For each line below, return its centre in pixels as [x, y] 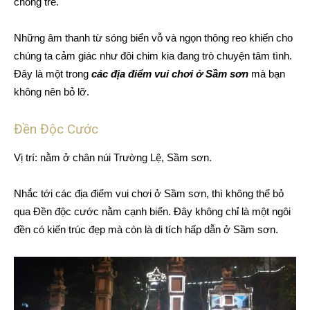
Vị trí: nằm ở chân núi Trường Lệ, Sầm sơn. [113, 158]
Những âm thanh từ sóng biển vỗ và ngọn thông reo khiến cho [153, 38]
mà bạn [267, 74]
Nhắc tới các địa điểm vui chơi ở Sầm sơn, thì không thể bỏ [149, 194]
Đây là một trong [53, 74]
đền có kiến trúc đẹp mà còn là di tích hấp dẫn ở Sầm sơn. [146, 230]
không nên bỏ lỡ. [52, 92]
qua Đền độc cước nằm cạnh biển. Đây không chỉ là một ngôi [152, 212]
